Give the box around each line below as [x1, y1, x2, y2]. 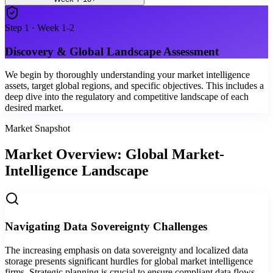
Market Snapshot [5, 123, 70, 134]
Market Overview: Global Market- [5, 146, 224, 163]
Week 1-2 [37, 23, 74, 33]
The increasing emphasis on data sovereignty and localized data [5, 244, 248, 255]
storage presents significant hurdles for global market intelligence [5, 255, 253, 266]
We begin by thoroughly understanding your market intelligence [5, 69, 250, 80]
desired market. [5, 102, 63, 113]
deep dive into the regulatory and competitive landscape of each [5, 91, 249, 102]
